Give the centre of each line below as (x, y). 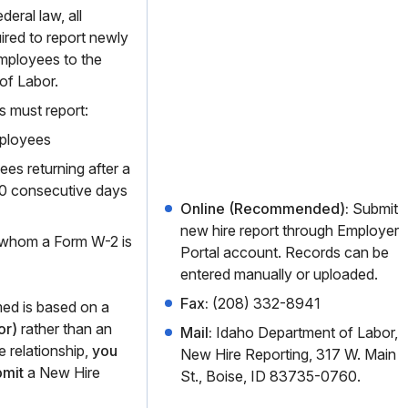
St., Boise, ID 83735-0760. (270, 376)
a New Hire (62, 372)
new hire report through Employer (290, 230)
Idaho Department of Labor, (305, 332)
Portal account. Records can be (285, 252)
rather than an (65, 329)
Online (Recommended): (265, 209)
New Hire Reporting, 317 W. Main (288, 354)
